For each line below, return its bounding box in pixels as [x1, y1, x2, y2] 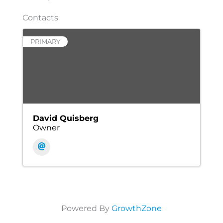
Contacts [22, 13, 58, 23]
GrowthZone [111, 204, 162, 214]
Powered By [61, 204, 111, 214]
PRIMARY [30, 38, 60, 46]
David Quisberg [33, 113, 99, 123]
